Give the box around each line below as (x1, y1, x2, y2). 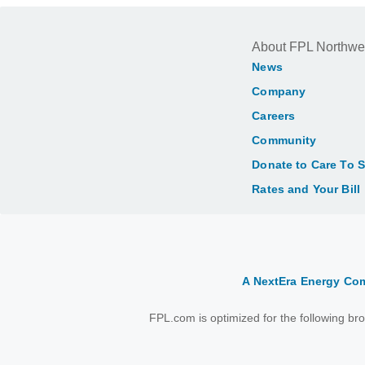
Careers (252, 109, 296, 122)
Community (252, 134, 317, 147)
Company (252, 85, 306, 98)
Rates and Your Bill (252, 182, 360, 196)
